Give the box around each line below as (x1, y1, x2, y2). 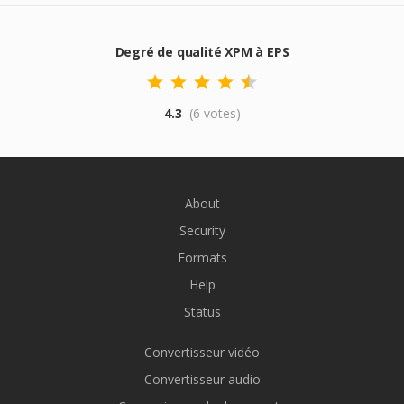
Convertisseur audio (143, 371, 261, 388)
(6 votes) (188, 105, 241, 122)
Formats (177, 249, 227, 266)
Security (179, 222, 225, 239)
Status (183, 303, 221, 320)
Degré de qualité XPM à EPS (115, 43, 289, 60)
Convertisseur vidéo (144, 344, 260, 361)
